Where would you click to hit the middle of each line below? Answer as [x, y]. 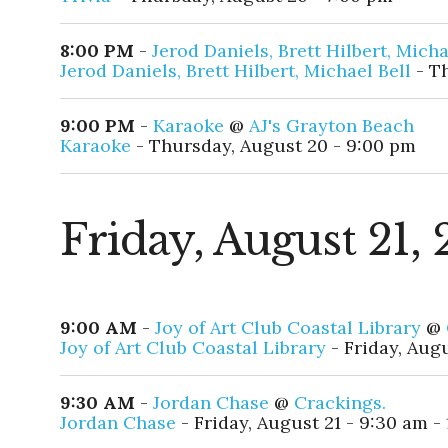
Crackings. [340, 403]
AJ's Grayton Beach [331, 126]
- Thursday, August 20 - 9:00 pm [273, 146]
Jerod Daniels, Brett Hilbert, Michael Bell [235, 71]
